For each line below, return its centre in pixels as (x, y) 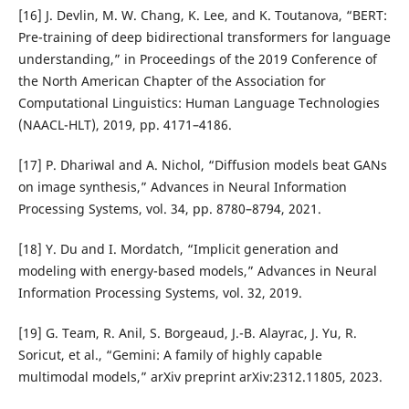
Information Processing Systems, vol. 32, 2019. (160, 293)
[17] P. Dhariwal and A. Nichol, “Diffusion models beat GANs (202, 165)
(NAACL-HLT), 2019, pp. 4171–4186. (125, 125)
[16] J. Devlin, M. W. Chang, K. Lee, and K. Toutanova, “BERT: (202, 16)
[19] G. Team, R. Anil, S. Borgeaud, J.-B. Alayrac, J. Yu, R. (187, 333)
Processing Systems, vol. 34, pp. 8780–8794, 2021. (169, 209)
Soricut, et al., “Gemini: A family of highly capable (170, 355)
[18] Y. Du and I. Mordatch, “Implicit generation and (178, 249)
